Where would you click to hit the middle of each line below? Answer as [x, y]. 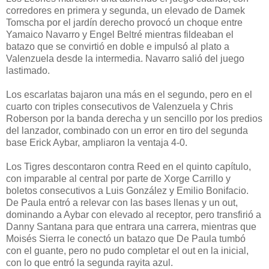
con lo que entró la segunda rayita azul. [89, 262]
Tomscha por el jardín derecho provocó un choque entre [124, 22]
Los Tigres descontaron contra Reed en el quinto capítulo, [128, 166]
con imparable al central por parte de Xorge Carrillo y [118, 178]
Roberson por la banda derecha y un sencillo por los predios [134, 118]
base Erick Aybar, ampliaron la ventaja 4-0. [97, 142]
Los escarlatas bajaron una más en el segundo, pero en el [129, 94]
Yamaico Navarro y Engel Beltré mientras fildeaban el [120, 34]
